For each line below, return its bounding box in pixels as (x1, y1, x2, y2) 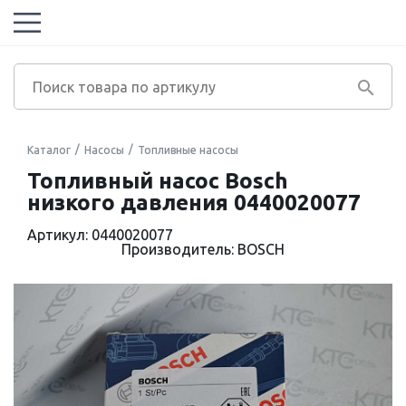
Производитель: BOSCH (121, 241, 285, 257)
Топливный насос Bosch (27, 169, 288, 193)
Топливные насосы (138, 144, 238, 156)
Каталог (27, 144, 71, 156)
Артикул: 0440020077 (27, 227, 173, 243)
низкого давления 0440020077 (27, 190, 361, 215)
